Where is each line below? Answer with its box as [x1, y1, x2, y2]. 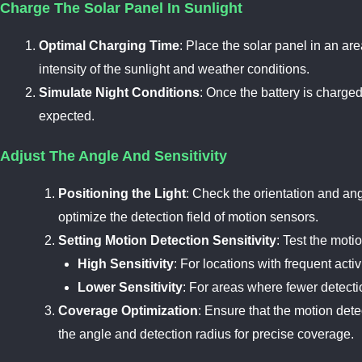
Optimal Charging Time [39, 39, 179, 53]
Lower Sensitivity [78, 280, 183, 295]
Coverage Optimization [58, 304, 198, 318]
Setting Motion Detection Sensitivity [58, 234, 276, 248]
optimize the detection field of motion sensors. [58, 210, 318, 225]
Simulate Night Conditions [39, 86, 200, 100]
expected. [39, 109, 95, 124]
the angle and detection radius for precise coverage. [58, 327, 354, 342]
